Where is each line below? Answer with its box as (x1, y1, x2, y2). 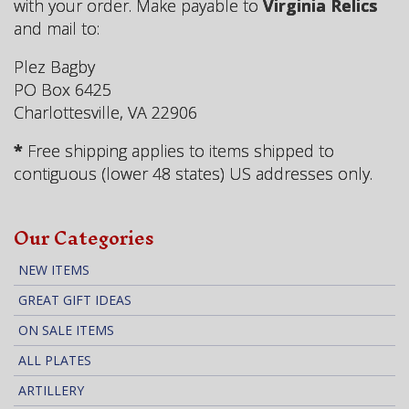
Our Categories (14, 215, 154, 259)
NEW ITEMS (18, 260, 89, 278)
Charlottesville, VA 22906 (14, 100, 197, 123)
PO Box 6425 (14, 78, 111, 100)
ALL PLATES (18, 351, 91, 369)
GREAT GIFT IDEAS (18, 290, 131, 309)
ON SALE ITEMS (18, 320, 114, 339)
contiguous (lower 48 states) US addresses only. (14, 162, 372, 184)
